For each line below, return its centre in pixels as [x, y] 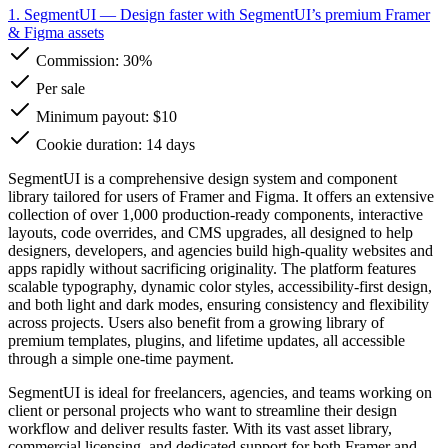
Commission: [77, 60]
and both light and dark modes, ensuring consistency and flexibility [218, 304]
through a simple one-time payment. [121, 358]
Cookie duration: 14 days [113, 144]
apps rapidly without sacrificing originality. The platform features [212, 268]
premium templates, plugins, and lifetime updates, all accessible [206, 340]
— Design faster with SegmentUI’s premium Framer [263, 14]
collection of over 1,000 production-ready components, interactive [215, 214]
